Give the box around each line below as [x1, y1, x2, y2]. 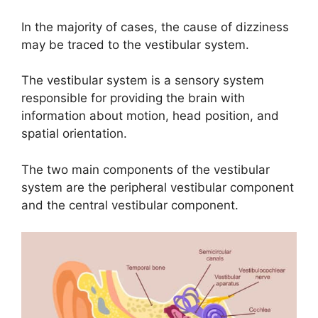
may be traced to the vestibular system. [21, 37, 249, 52]
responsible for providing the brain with [21, 91, 245, 106]
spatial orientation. [21, 126, 127, 141]
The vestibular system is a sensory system [21, 73, 264, 88]
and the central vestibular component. [21, 197, 238, 212]
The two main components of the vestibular [21, 162, 270, 177]
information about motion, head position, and [21, 109, 279, 124]
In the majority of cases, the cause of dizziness [21, 19, 289, 34]
